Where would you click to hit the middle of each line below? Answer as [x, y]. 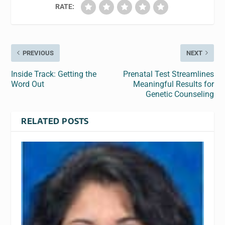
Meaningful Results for [173, 84]
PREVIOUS [38, 53]
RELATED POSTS [55, 121]
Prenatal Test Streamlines [168, 74]
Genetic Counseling [180, 94]
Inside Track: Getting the [54, 74]
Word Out [28, 84]
